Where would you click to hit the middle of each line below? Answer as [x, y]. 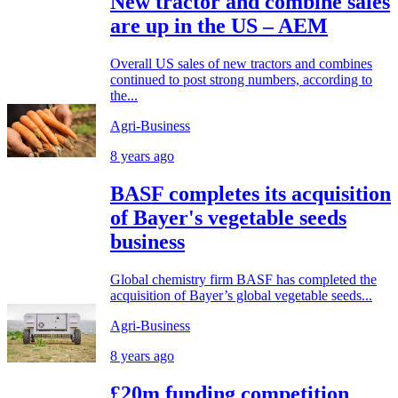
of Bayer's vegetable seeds [228, 218]
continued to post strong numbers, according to [241, 80]
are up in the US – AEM [219, 26]
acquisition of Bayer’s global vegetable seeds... [241, 295]
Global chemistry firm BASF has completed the [243, 279]
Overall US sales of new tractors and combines [241, 64]
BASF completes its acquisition [251, 194]
